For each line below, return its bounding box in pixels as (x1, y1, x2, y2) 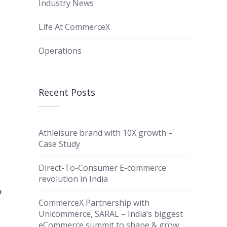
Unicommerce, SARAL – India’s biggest (39, 208, 183, 219)
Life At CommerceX (39, 21, 110, 32)
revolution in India (39, 173, 108, 184)
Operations (39, 45, 82, 56)
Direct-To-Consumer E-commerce (39, 162, 166, 173)
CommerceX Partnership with (39, 197, 149, 208)
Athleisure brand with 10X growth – (39, 127, 173, 138)
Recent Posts (39, 86, 95, 98)
